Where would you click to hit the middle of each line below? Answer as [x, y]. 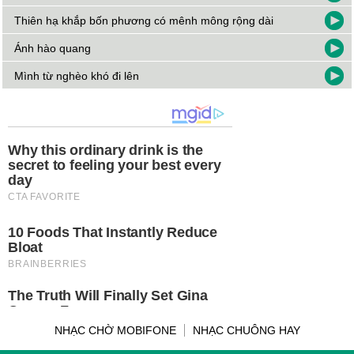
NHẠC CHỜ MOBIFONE [115, 331]
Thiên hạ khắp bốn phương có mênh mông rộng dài [144, 21]
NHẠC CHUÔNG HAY [246, 331]
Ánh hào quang [53, 49]
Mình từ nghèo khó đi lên [77, 76]
